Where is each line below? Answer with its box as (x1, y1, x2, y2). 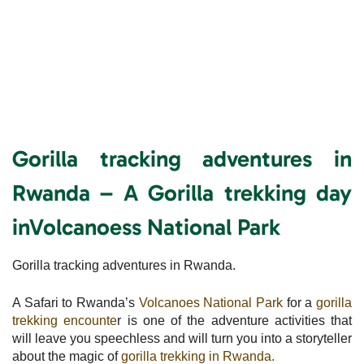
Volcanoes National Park (138, 295, 284, 310)
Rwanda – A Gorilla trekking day (12, 179, 352, 206)
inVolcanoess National (12, 213, 237, 240)
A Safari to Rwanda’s (12, 295, 139, 310)
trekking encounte (12, 313, 118, 327)
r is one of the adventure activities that (117, 313, 352, 327)
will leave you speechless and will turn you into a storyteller (12, 331, 352, 345)
